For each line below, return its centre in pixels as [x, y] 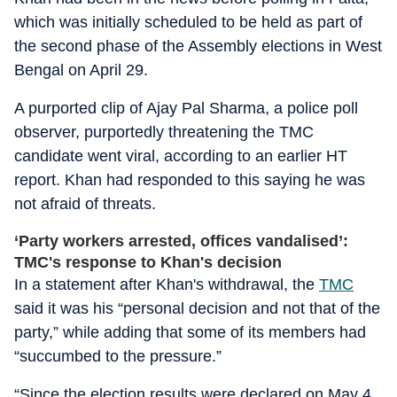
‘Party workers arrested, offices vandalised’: [181, 241]
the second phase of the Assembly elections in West [198, 46]
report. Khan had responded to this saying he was [190, 180]
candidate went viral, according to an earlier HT [181, 156]
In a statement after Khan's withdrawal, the [167, 284]
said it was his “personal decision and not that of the [197, 308]
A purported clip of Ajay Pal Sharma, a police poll [186, 108]
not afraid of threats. [85, 204]
